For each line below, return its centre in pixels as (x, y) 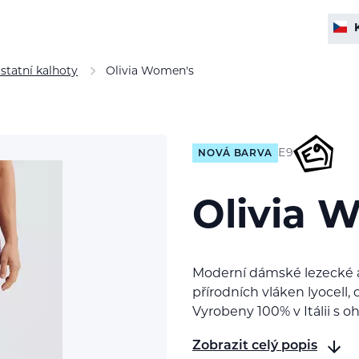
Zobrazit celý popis (254, 346)
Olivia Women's (149, 72)
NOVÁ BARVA (236, 154)
